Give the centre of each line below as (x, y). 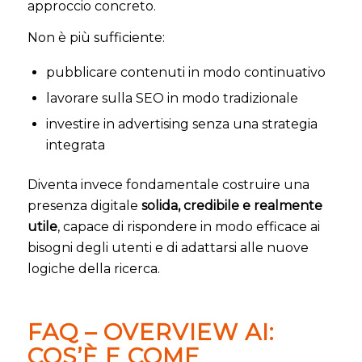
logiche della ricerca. (93, 268)
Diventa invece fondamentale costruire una (168, 184)
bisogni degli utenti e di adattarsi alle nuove (168, 247)
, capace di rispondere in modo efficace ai (188, 226)
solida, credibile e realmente (232, 205)
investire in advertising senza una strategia (181, 124)
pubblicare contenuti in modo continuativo (185, 72)
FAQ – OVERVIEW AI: (150, 332)
